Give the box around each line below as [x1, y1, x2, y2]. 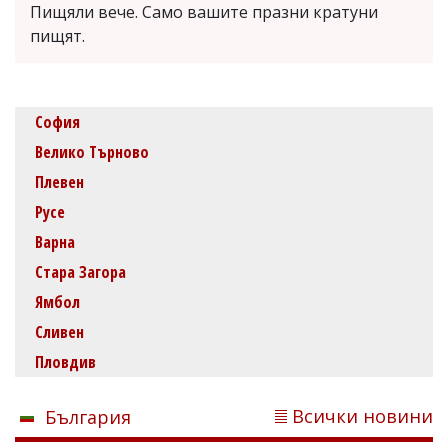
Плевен [35, 170, 84, 193]
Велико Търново [35, 140, 149, 163]
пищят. [30, 24, 85, 47]
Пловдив [35, 350, 96, 373]
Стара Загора [35, 260, 126, 283]
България [45, 404, 131, 429]
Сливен [35, 320, 84, 343]
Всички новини [292, 403, 433, 428]
